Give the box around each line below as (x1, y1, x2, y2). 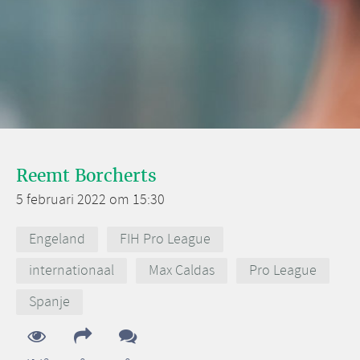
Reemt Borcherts (16, 165, 157, 186)
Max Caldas (149, 261, 215, 281)
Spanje (29, 292, 70, 313)
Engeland (29, 229, 85, 249)
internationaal (29, 261, 114, 281)
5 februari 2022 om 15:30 (16, 190, 165, 211)
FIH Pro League (120, 229, 211, 249)
